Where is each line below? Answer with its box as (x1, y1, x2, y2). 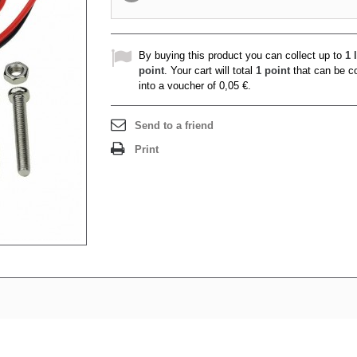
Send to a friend (135, 120, 214, 131)
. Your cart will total (164, 65, 256, 76)
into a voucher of (139, 80, 219, 92)
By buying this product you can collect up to (139, 49, 345, 61)
